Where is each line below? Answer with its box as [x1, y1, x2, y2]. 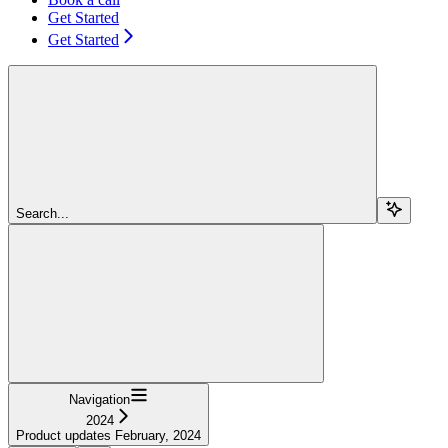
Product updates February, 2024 [16, 427, 201, 443]
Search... [16, 205, 69, 221]
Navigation [69, 391, 130, 407]
